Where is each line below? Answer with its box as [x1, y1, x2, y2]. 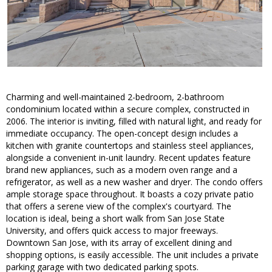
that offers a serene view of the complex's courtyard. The [6, 200, 231, 212]
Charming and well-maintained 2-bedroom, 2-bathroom [6, 91, 224, 103]
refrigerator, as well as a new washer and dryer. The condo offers [6, 176, 263, 188]
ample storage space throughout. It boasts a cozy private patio [6, 188, 254, 200]
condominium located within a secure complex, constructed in [6, 103, 250, 115]
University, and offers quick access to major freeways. [6, 225, 218, 237]
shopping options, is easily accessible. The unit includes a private [6, 249, 259, 261]
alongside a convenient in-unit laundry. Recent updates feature [6, 152, 251, 164]
